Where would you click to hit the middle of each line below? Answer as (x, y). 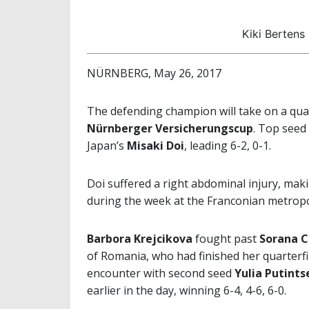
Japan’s (107, 145)
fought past (225, 238)
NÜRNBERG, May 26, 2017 (154, 73)
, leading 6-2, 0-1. (228, 145)
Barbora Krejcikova (140, 238)
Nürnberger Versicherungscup (170, 128)
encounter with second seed (159, 273)
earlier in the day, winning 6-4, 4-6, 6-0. (187, 290)
